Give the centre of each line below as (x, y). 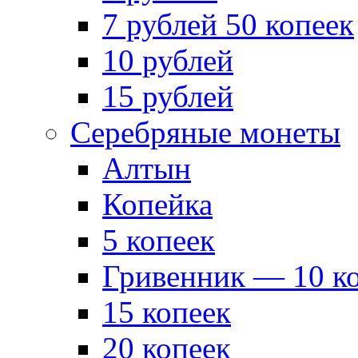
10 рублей (168, 60)
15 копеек (167, 312)
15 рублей (168, 96)
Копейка (157, 204)
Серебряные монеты (205, 132)
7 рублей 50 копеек (228, 24)
